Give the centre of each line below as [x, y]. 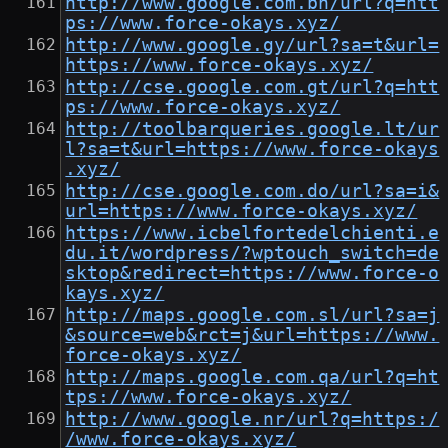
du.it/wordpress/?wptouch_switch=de [252, 253]
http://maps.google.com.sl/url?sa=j [252, 315]
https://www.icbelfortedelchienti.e [252, 233]
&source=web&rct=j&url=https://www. [252, 335]
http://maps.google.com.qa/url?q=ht [252, 377]
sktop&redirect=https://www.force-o [252, 273]
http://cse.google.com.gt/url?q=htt [252, 87]
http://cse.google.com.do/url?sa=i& [252, 191]
